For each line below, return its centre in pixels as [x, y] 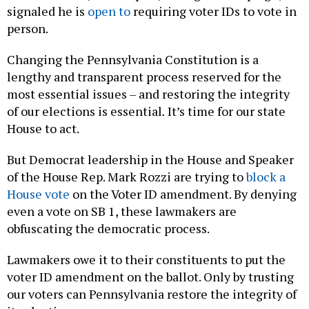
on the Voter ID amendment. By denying [183, 193]
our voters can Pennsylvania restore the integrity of [152, 293]
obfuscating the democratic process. [109, 228]
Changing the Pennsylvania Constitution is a [133, 59]
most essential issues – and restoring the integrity [148, 93]
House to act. [44, 128]
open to [109, 11]
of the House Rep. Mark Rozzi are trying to [127, 176]
